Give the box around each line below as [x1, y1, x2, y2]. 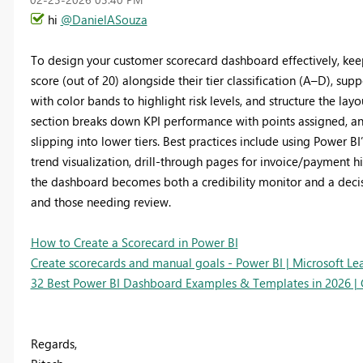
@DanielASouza [60, 11, 147, 28]
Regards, [30, 335, 77, 352]
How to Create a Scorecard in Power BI [30, 233, 238, 250]
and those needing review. [30, 193, 171, 210]
